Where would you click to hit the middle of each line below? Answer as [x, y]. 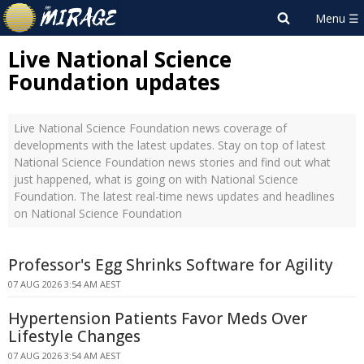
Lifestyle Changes [74, 336]
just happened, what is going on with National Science [156, 179]
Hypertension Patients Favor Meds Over [158, 318]
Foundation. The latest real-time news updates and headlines [174, 196]
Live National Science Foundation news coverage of [150, 128]
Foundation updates [114, 82]
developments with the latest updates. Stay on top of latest [170, 145]
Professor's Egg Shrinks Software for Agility [171, 265]
